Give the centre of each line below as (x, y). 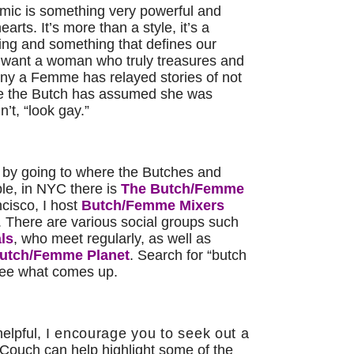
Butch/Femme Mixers (153, 206)
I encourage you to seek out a (145, 334)
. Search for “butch (188, 256)
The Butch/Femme (183, 189)
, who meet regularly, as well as (112, 239)
